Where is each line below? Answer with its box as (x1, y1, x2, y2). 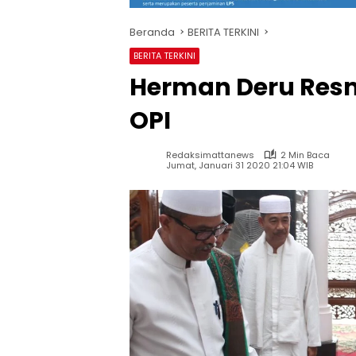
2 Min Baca (281, 148, 330, 161)
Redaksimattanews (166, 148, 254, 161)
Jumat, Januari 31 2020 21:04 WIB (166, 159, 313, 172)
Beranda (130, 24, 175, 40)
